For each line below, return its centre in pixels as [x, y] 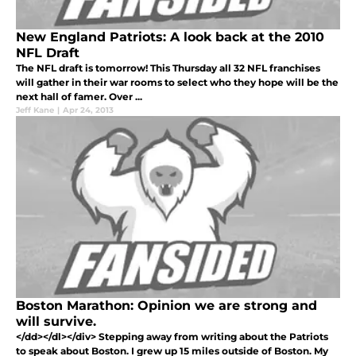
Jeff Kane [35, 110]
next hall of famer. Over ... [79, 96]
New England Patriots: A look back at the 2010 [170, 37]
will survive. [56, 321]
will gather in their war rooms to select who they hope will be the [177, 82]
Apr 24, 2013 [88, 110]
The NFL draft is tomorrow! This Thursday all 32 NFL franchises [168, 68]
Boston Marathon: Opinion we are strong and [166, 305]
